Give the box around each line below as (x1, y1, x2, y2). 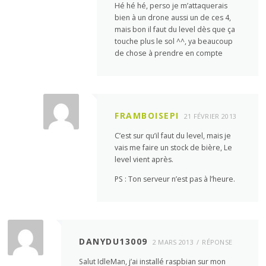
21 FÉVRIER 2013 (183, 111, 237, 121)
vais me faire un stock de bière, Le (115, 142, 233, 153)
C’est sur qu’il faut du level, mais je (115, 130, 232, 141)
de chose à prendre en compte (115, 47, 223, 58)
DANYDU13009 (79, 236, 148, 248)
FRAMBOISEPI (115, 109, 179, 121)
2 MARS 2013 (152, 237, 194, 247)
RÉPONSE (202, 237, 233, 247)
